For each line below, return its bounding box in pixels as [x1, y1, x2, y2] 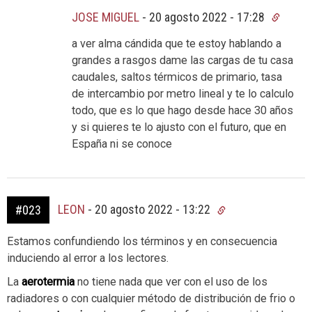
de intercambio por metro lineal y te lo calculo [72, 87, 294, 101]
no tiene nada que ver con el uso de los [75, 275, 267, 289]
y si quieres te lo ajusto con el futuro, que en [72, 120, 286, 134]
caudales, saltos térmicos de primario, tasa [72, 70, 282, 84]
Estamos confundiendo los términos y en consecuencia [7, 235, 277, 249]
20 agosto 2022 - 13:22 [95, 202, 213, 217]
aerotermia [22, 275, 75, 289]
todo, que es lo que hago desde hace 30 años [72, 104, 293, 118]
